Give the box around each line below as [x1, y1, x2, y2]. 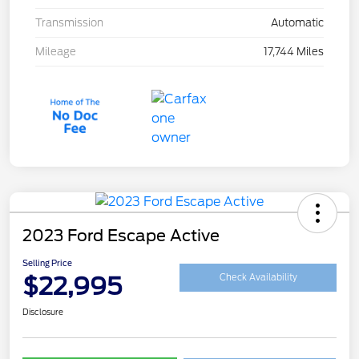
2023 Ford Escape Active [22, 225, 220, 245]
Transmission [35, 16, 103, 29]
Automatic [271, 16, 324, 29]
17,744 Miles [264, 45, 324, 58]
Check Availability [219, 272, 297, 284]
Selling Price [22, 257, 72, 268]
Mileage [35, 45, 76, 58]
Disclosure [22, 306, 63, 317]
